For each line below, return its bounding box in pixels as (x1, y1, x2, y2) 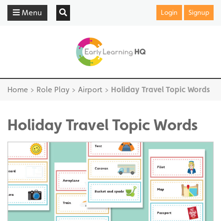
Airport (78, 85, 103, 94)
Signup (188, 8, 209, 16)
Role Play (37, 85, 70, 94)
